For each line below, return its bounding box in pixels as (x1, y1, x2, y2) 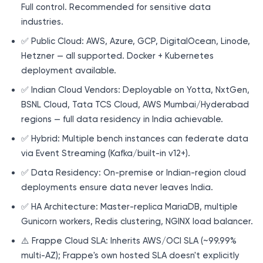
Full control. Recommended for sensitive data (21, 1, 211, 12)
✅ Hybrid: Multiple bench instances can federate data (21, 133, 248, 144)
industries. (21, 16, 63, 27)
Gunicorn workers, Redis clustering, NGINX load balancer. (21, 215, 253, 227)
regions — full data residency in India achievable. (21, 113, 223, 124)
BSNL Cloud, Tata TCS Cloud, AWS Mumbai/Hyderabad (21, 99, 249, 110)
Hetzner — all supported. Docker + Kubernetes (21, 50, 214, 61)
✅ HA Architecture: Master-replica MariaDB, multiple (21, 201, 238, 212)
